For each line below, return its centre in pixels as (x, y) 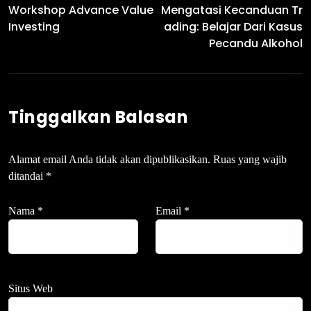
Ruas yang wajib (250, 160)
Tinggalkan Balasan (98, 117)
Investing (34, 27)
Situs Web (31, 289)
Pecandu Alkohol (256, 44)
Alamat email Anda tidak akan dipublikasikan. (109, 160)
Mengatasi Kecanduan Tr (232, 10)
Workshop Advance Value (81, 10)
